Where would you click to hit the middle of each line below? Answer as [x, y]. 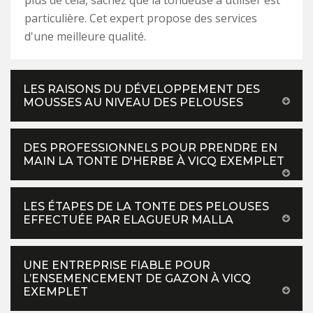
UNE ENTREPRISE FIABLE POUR [117, 265]
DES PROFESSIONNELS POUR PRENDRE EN [150, 148]
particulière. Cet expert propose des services [141, 19]
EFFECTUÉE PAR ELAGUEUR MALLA [128, 220]
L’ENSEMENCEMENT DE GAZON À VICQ [137, 279]
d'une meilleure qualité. [85, 37]
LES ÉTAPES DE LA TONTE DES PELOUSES [146, 207]
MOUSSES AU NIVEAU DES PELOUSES [133, 103]
